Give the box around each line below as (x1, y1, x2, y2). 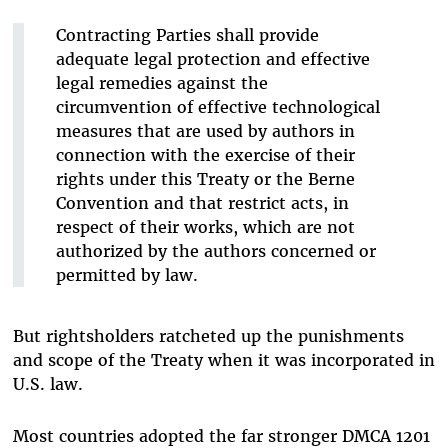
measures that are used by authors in (55, 121, 355, 142)
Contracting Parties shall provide (55, 25, 319, 46)
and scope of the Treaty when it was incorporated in (12, 350, 435, 371)
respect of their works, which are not (55, 217, 355, 238)
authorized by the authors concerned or (55, 241, 376, 262)
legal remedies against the (55, 73, 268, 94)
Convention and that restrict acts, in (55, 193, 349, 214)
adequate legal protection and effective (55, 49, 370, 70)
